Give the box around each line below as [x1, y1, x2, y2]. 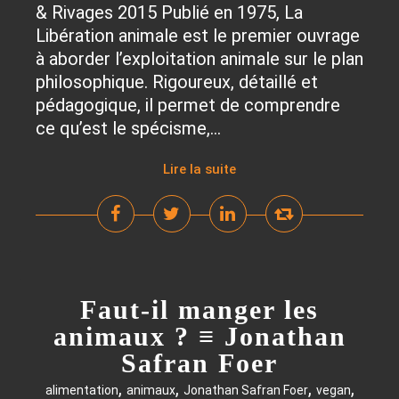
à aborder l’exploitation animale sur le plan [36, 48, 363, 69]
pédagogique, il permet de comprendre [36, 94, 340, 116]
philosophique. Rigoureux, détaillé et [36, 71, 318, 93]
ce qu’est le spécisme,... [36, 118, 221, 139]
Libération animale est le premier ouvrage [36, 25, 360, 46]
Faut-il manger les [80, 295, 319, 324]
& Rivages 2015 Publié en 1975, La [36, 2, 303, 23]
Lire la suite [163, 161, 236, 177]
